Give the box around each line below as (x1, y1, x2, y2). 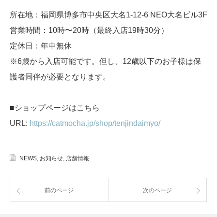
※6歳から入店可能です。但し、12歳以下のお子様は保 (10, 57, 201, 66)
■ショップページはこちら (10, 104, 100, 112)
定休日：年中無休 (10, 42, 72, 50)
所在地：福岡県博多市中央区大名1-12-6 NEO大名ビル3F (10, 11, 207, 19)
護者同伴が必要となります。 (10, 73, 110, 81)
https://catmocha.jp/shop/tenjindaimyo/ (30, 119, 160, 128)
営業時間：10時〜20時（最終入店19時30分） (10, 26, 169, 35)
